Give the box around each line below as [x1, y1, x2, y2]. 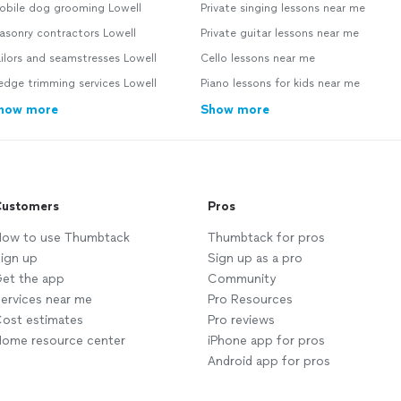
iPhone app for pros [208, 333, 325, 348]
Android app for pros [208, 354, 330, 369]
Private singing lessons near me [200, 2, 365, 14]
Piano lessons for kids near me [200, 77, 360, 90]
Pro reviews [208, 312, 275, 328]
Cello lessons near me [200, 52, 315, 64]
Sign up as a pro [208, 251, 303, 266]
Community [208, 271, 276, 286]
